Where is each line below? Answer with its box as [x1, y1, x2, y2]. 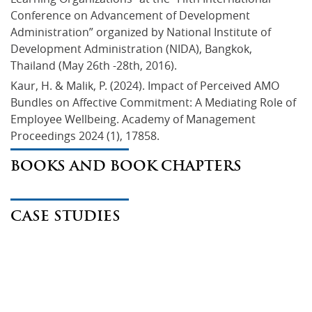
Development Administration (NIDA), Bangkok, [10, 40, 255, 56]
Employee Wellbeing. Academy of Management [10, 111, 258, 127]
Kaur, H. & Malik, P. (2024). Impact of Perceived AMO [10, 77, 282, 93]
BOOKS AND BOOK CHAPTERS [10, 156, 242, 175]
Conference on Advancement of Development [10, 7, 253, 23]
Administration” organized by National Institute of [10, 24, 274, 40]
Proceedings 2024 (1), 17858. [10, 127, 159, 143]
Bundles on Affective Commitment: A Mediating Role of [10, 94, 299, 110]
